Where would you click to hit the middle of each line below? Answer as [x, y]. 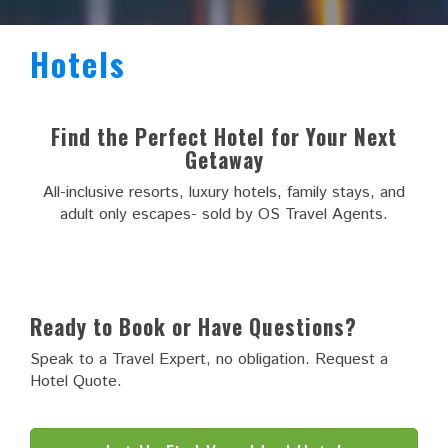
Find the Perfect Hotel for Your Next [224, 136]
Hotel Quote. [76, 381]
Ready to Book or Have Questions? [193, 326]
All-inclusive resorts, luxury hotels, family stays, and [224, 192]
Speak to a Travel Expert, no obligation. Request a [209, 359]
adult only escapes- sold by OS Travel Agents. [224, 214]
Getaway [224, 159]
